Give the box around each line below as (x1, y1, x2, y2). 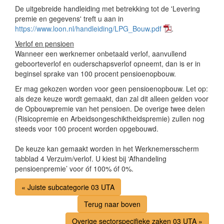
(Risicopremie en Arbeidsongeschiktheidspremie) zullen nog (15, 113, 204, 123)
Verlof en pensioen (15, 38, 74, 48)
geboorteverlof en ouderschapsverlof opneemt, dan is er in (15, 58, 200, 68)
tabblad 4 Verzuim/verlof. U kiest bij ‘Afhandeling (15, 153, 166, 163)
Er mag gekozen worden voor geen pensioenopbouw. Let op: (15, 83, 208, 93)
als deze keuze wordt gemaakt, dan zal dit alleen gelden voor (15, 93, 208, 103)
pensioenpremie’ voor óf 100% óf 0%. (15, 163, 133, 173)
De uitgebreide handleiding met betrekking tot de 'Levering (15, 3, 200, 13)
